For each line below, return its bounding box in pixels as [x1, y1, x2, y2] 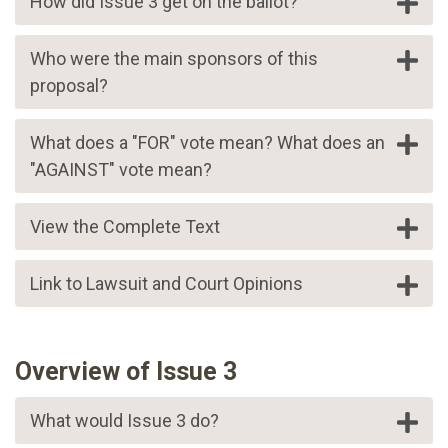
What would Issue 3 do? [30, 410, 219, 432]
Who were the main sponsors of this [30, 48, 318, 70]
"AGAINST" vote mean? [30, 159, 212, 181]
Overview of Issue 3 [15, 357, 237, 387]
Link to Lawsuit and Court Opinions [30, 273, 303, 295]
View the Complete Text [30, 216, 220, 238]
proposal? [30, 75, 108, 97]
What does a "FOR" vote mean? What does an [30, 132, 277, 154]
